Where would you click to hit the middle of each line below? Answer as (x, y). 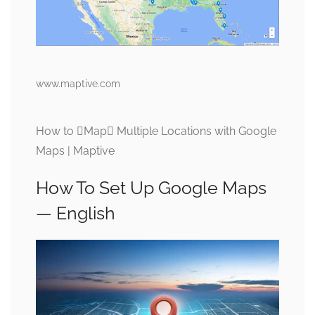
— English (76, 213)
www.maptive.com (78, 83)
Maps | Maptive (75, 150)
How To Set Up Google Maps (151, 187)
